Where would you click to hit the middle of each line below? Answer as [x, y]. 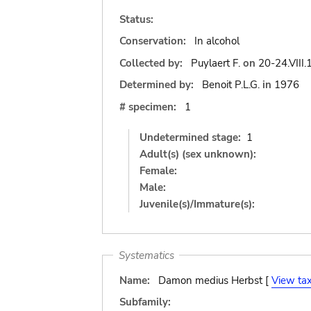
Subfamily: [145, 302]
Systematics [146, 255]
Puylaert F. [215, 63]
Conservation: [153, 41]
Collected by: [152, 63]
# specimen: [148, 107]
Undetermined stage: [190, 137]
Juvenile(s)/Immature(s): [197, 204]
